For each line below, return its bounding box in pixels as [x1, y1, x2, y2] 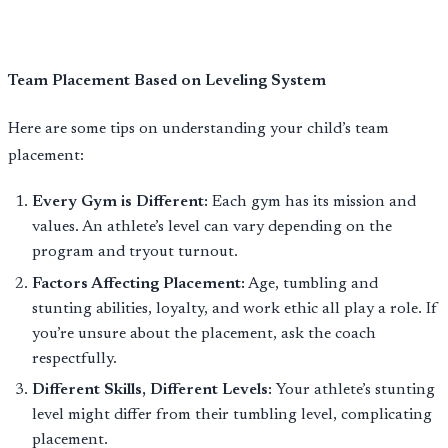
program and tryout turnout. [32, 244, 238, 261]
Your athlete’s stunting [272, 382, 435, 399]
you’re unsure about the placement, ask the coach [32, 325, 376, 342]
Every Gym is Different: [32, 194, 208, 211]
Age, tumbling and [245, 275, 378, 292]
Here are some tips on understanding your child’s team [8, 121, 389, 138]
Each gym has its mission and [208, 194, 416, 211]
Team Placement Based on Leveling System [8, 73, 326, 90]
